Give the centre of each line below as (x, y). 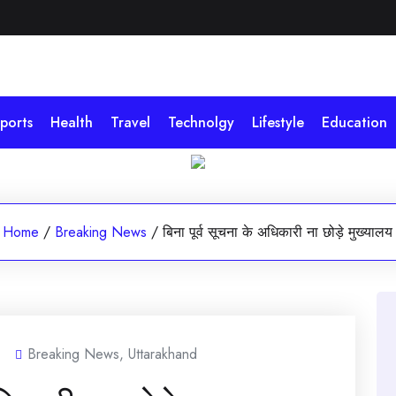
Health (72, 122)
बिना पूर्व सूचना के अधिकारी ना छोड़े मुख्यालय (278, 232)
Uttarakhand (163, 354)
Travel (130, 122)
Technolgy (201, 122)
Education (354, 122)
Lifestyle (278, 122)
